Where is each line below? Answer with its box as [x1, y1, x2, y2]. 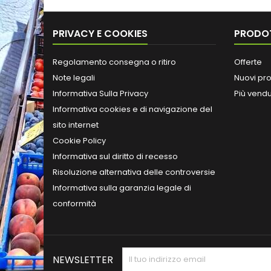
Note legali [53, 72, 95, 83]
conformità [53, 198, 96, 209]
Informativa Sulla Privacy [53, 88, 148, 99]
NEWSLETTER [53, 253, 113, 267]
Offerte [234, 56, 262, 68]
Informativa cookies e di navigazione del [53, 103, 212, 115]
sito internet [53, 119, 99, 131]
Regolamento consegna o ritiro [53, 56, 176, 68]
